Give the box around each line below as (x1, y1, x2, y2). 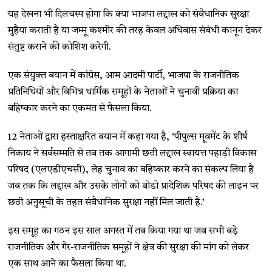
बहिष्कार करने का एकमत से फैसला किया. (8, 104, 152, 114)
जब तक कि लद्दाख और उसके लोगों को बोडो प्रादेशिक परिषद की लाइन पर (8, 182, 259, 191)
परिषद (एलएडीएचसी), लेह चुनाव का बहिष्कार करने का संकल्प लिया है (8, 165, 254, 175)
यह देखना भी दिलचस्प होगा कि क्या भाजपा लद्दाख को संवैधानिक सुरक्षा (8, 10, 250, 19)
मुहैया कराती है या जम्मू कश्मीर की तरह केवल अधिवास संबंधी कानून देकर (8, 26, 262, 36)
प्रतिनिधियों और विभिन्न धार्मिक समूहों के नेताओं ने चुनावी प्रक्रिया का (8, 87, 239, 97)
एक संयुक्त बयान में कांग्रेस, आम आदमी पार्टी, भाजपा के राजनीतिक (8, 71, 240, 81)
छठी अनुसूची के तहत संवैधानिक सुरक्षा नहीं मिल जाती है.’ (8, 198, 205, 208)
